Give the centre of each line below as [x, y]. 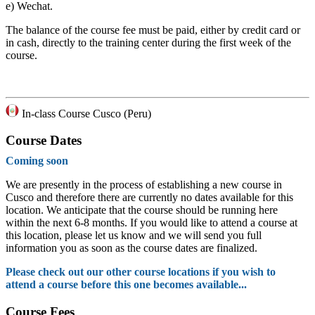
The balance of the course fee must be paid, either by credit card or [153, 30]
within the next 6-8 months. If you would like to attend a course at [152, 223]
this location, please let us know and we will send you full [134, 236]
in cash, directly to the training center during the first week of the [148, 42]
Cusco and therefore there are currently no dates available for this [149, 198]
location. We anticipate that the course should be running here [142, 210]
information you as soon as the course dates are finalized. [131, 248]
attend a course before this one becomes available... [126, 285]
